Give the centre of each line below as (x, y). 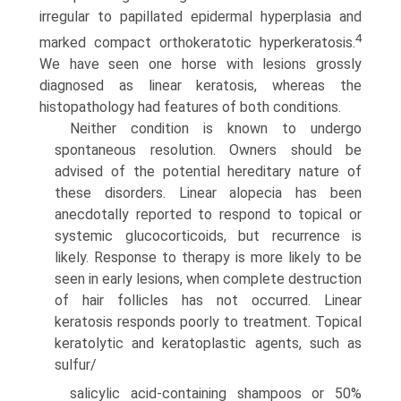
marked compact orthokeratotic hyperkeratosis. (197, 43)
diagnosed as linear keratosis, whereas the (200, 86)
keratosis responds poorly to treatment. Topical (208, 322)
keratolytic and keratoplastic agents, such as (208, 344)
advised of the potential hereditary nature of (208, 172)
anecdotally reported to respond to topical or (208, 215)
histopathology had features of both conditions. (190, 107)
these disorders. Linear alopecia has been (208, 193)
